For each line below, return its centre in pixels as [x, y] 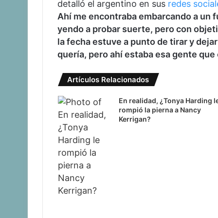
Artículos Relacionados [108, 80]
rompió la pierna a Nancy [160, 110]
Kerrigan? [135, 119]
